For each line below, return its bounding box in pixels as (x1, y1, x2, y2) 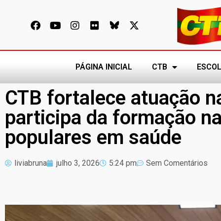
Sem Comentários (146, 158, 208, 168)
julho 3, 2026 (56, 158, 100, 168)
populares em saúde (5, 126, 182, 149)
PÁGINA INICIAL (75, 62, 132, 72)
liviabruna (14, 158, 47, 168)
